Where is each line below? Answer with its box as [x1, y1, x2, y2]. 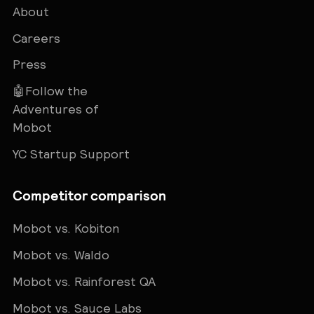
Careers [12, 31, 60, 46]
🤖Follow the [12, 84, 88, 99]
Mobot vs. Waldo [12, 247, 109, 262]
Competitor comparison [12, 186, 166, 204]
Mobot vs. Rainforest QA [12, 274, 156, 289]
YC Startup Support [12, 147, 130, 161]
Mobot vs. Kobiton [12, 221, 119, 236]
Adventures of [12, 102, 99, 117]
